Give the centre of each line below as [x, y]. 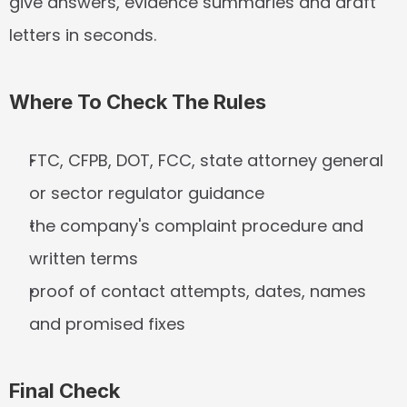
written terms [84, 258]
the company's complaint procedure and [196, 226]
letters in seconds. [83, 35]
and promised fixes [107, 324]
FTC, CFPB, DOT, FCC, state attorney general [206, 160]
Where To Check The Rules [138, 102]
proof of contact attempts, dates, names [198, 291]
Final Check [65, 391]
